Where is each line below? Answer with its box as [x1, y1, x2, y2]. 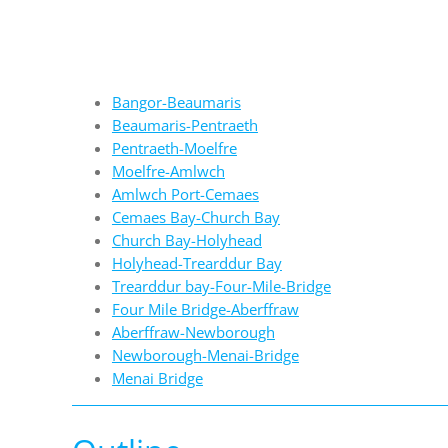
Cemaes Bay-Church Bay [111, 207, 280, 228]
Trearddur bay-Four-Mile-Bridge [111, 276, 331, 297]
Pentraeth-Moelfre [111, 138, 237, 159]
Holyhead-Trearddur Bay [111, 253, 282, 274]
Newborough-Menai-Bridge [111, 345, 299, 366]
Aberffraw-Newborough [111, 322, 275, 343]
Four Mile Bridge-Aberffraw [111, 299, 299, 320]
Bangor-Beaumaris [111, 92, 241, 113]
